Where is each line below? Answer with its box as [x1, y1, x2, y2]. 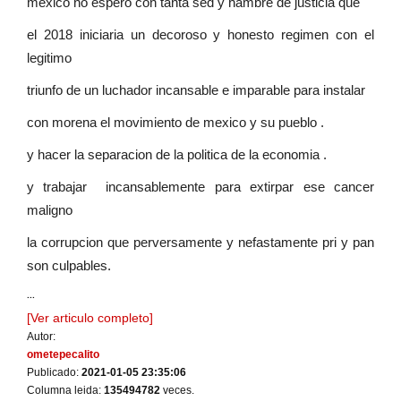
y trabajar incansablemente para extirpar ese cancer [27, 179, 374, 195]
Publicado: [27, 366, 81, 380]
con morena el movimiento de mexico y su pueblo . [27, 115, 324, 131]
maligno [27, 202, 76, 218]
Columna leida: [27, 384, 104, 397]
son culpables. [27, 258, 111, 274]
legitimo [27, 50, 75, 66]
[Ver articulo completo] [27, 311, 153, 326]
